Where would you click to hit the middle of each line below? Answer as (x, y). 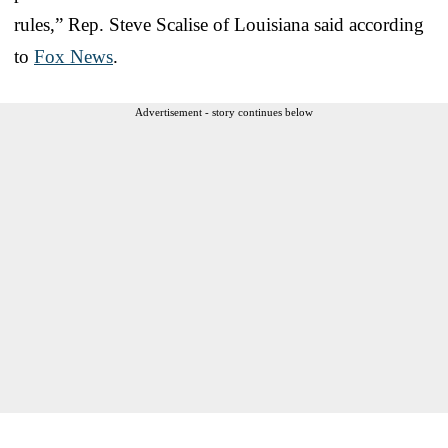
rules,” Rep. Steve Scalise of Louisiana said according (219, 24)
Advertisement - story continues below (224, 111)
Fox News (73, 56)
